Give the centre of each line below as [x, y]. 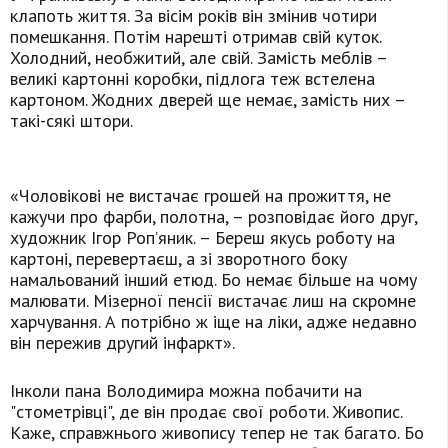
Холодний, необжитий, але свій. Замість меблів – [198, 58]
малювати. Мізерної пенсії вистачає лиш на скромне [213, 301]
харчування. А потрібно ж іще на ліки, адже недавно [213, 322]
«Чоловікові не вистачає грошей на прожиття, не [200, 196]
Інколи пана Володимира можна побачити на [186, 391]
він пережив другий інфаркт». [122, 343]
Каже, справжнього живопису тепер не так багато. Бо [217, 433]
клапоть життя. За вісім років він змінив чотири [193, 16]
